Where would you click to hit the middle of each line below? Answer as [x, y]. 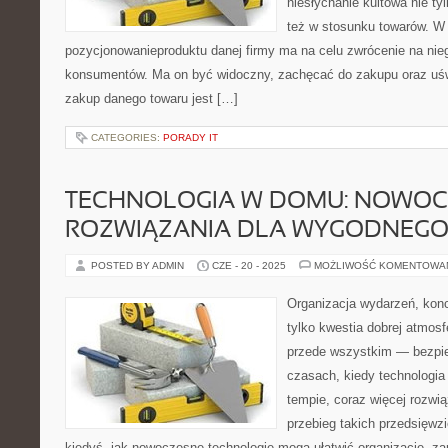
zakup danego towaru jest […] [151, 98]
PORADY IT [190, 137]
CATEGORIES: [127, 137]
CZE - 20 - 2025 [249, 265]
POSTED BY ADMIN [139, 265]
